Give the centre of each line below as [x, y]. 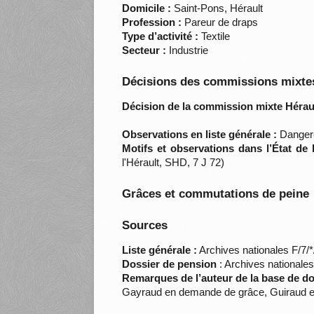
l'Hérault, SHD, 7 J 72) [173, 163]
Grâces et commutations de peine [216, 194]
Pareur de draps [220, 22]
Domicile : [147, 8]
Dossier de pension [170, 264]
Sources [145, 226]
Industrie [187, 50]
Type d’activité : [161, 36]
